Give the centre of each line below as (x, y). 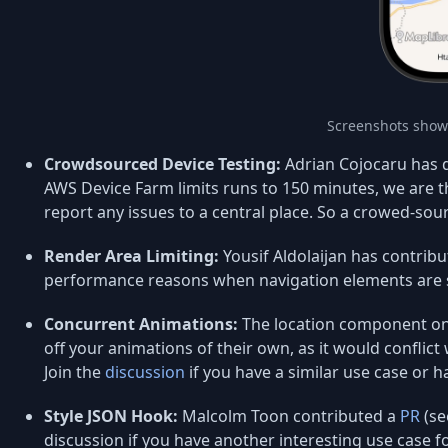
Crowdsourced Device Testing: (162, 164)
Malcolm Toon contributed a (289, 416)
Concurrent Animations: (141, 324)
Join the (74, 372)
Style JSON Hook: (111, 416)
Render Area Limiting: (131, 256)
